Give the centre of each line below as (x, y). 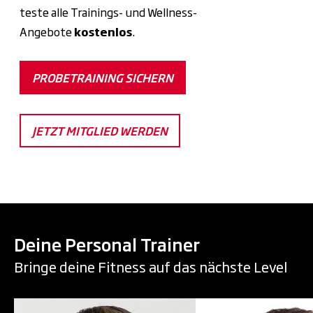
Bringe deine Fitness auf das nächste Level (151, 266)
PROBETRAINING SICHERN (103, 77)
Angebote (47, 31)
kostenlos (103, 31)
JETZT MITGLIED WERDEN (100, 130)
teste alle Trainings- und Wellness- (108, 12)
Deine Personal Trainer (107, 243)
